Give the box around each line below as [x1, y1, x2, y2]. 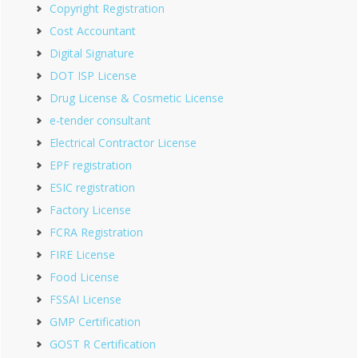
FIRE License [50, 247, 115, 262]
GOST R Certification [50, 336, 156, 352]
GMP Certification [50, 314, 141, 329]
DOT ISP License [50, 68, 137, 83]
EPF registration [50, 157, 132, 173]
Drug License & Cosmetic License [50, 90, 224, 105]
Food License [50, 269, 119, 284]
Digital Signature [50, 46, 134, 61]
